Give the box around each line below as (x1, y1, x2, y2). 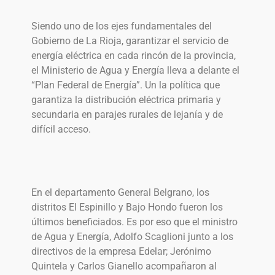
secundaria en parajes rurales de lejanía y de (31, 109, 223, 121)
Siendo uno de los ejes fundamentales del (31, 20, 212, 33)
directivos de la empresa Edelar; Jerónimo (31, 246, 211, 258)
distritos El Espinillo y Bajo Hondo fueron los (31, 201, 223, 214)
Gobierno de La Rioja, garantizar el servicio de (31, 35, 228, 47)
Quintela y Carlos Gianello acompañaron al (31, 260, 217, 273)
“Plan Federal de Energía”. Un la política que (31, 79, 220, 91)
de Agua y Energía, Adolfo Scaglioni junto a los (31, 231, 233, 243)
